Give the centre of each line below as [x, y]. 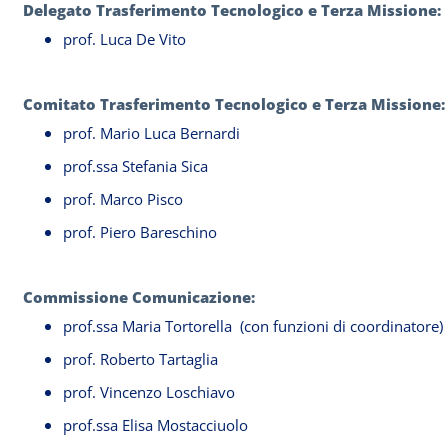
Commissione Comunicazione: [139, 297]
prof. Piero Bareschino [140, 232]
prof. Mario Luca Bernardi [151, 133]
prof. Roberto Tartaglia [142, 359]
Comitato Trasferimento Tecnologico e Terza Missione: [234, 104]
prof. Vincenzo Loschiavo [151, 392]
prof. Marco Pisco [123, 199]
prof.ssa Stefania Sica [135, 166]
